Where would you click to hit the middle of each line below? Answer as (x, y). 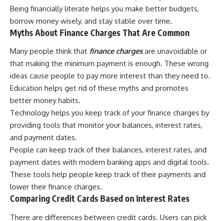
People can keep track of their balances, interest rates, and (108, 150)
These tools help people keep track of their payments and (108, 175)
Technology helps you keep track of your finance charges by (110, 113)
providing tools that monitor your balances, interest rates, (106, 125)
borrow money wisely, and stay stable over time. (91, 21)
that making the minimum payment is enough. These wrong (109, 64)
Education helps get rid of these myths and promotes (99, 88)
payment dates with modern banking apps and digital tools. (110, 162)
